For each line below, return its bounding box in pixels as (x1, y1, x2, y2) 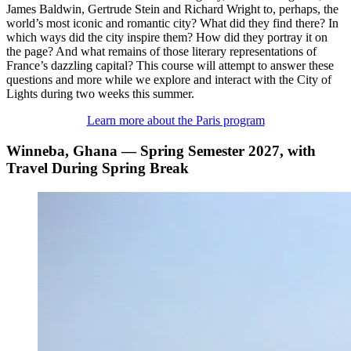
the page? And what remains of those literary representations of (6, 45, 317, 59)
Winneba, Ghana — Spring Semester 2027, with (6, 143, 316, 160)
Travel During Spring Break (6, 160, 189, 177)
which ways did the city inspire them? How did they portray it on (6, 31, 327, 45)
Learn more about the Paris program (86, 114, 265, 128)
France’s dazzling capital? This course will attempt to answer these (6, 59, 334, 73)
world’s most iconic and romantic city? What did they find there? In (6, 16, 338, 31)
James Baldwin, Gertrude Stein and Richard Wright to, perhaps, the (6, 2, 338, 16)
